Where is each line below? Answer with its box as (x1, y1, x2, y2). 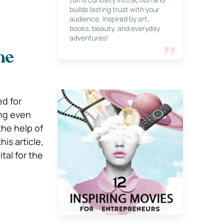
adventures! (69, 33, 108, 42)
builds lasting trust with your (69, 4, 159, 14)
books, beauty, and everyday (69, 23, 160, 33)
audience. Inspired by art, (69, 14, 149, 23)
